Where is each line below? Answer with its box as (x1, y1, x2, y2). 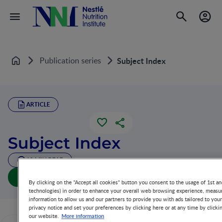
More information (61, 212, 104, 220)
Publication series (40, 55, 101, 66)
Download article (80, 171, 141, 183)
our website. (29, 212, 59, 220)
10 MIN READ (26, 156, 64, 164)
